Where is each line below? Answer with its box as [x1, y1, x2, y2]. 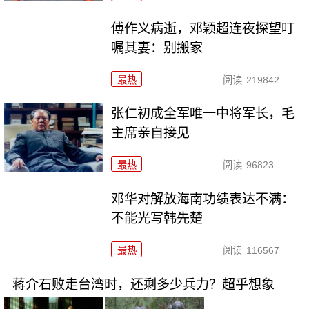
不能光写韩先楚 [111, 211, 203, 226]
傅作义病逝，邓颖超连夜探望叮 [111, 21, 295, 36]
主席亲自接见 [111, 126, 190, 141]
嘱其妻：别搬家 [111, 40, 203, 55]
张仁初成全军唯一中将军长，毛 [111, 106, 295, 121]
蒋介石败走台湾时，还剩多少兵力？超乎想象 [12, 277, 275, 292]
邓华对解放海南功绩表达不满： [111, 192, 295, 207]
